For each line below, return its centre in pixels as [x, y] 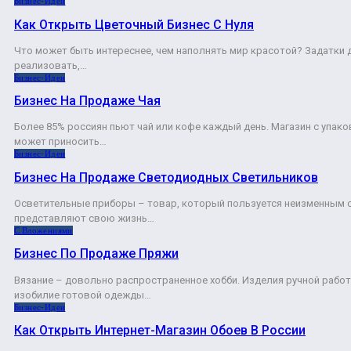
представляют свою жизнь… [84, 218]
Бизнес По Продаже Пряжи [96, 254]
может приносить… [60, 142]
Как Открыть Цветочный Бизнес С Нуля [134, 24]
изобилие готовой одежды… [83, 295]
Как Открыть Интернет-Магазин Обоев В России [160, 330]
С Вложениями [43, 230]
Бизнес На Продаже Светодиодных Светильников [166, 177]
